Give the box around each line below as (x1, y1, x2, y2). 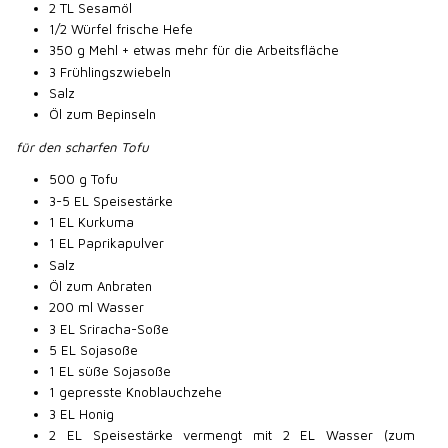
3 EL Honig (49, 405, 115, 422)
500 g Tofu (49, 171, 119, 188)
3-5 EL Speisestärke (49, 192, 174, 209)
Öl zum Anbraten (49, 277, 153, 294)
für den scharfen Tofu (16, 138, 150, 155)
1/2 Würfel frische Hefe (49, 21, 194, 38)
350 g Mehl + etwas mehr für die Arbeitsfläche (49, 42, 340, 59)
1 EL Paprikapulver (49, 235, 165, 252)
